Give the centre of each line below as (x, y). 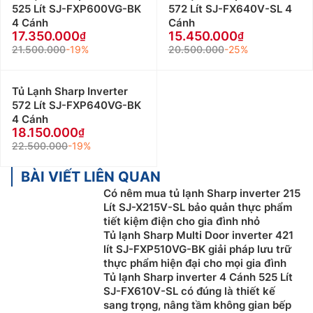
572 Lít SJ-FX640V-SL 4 (230, 9)
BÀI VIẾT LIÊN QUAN (91, 177)
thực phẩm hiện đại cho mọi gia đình (195, 263)
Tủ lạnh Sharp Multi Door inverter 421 (198, 235)
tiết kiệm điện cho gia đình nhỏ (182, 221)
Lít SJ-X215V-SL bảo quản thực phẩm (198, 208)
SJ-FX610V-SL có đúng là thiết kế (189, 291)
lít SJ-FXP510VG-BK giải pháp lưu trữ (197, 249)
